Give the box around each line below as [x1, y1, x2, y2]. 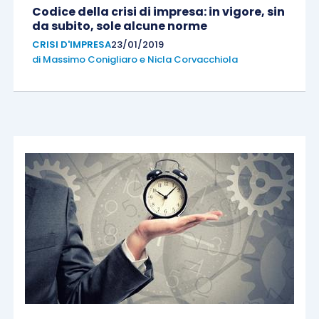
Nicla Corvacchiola [147, 53, 238, 67]
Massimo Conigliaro [42, 53, 137, 67]
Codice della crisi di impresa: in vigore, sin [31, 4, 285, 21]
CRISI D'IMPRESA [31, 38, 111, 52]
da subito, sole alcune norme [31, 18, 207, 35]
